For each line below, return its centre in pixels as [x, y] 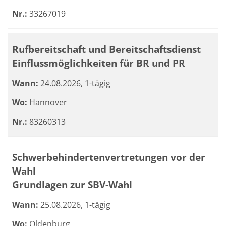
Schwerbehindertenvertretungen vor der [109, 157]
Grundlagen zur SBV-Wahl [72, 184]
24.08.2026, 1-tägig [74, 83]
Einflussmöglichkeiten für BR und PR [99, 63]
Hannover [47, 102]
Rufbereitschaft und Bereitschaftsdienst [106, 49]
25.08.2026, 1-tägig [74, 205]
